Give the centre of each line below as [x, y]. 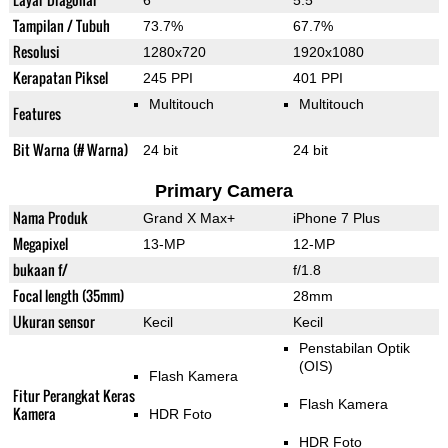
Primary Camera [223, 191]
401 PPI [317, 78]
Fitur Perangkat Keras [73, 396]
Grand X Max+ [188, 218]
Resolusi [36, 52]
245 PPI [167, 78]
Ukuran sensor [53, 322]
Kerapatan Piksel [60, 78]
